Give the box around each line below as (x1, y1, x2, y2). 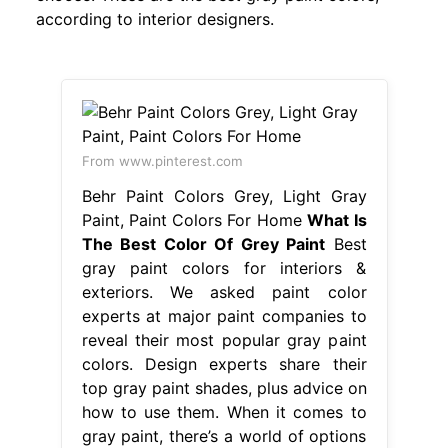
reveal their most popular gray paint (81, 329, 367, 350)
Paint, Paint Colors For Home (81, 209, 308, 230)
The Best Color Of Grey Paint (81, 233, 325, 254)
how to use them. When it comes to (81, 401, 367, 422)
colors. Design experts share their (81, 353, 367, 374)
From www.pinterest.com (81, 152, 243, 169)
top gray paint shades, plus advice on (81, 377, 367, 398)
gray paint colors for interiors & (81, 257, 367, 278)
